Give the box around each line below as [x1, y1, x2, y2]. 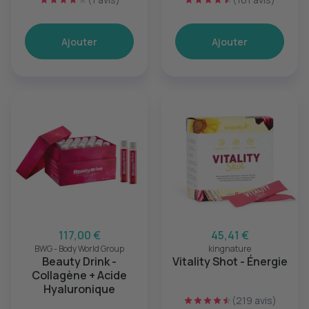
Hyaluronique [43, 281, 115, 297]
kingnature [208, 243, 251, 255]
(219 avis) [231, 294, 277, 307]
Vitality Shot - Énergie [172, 254, 288, 269]
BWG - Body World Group [34, 243, 124, 255]
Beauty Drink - [42, 254, 117, 269]
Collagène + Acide [32, 268, 127, 283]
